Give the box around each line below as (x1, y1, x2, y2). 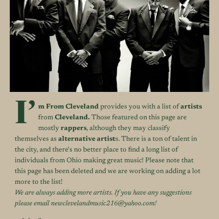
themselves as (15, 135, 58, 143)
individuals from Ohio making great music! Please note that (15, 157, 194, 164)
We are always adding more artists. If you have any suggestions (15, 189, 192, 197)
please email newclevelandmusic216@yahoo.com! (15, 200, 156, 207)
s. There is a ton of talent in (115, 135, 197, 143)
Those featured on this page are (91, 114, 187, 121)
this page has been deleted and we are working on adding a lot (15, 168, 200, 175)
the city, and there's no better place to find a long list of (15, 146, 178, 153)
